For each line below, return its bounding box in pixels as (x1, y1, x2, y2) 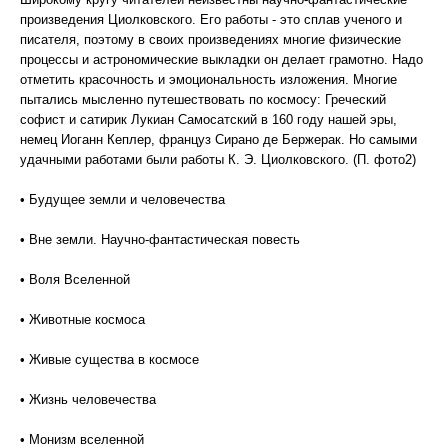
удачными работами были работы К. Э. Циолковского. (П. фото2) (20, 152, 416, 167)
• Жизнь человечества (20, 392, 156, 407)
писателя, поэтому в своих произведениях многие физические (20, 32, 401, 47)
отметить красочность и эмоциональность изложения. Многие (20, 72, 397, 87)
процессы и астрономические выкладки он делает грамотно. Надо (20, 52, 423, 67)
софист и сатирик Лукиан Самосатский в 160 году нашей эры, (20, 112, 397, 127)
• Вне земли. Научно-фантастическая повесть (20, 232, 300, 247)
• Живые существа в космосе (20, 352, 203, 367)
